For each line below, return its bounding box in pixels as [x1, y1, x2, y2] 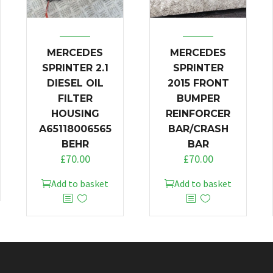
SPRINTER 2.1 [41, 62, 108, 74]
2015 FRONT [167, 77, 229, 89]
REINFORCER [166, 107, 230, 119]
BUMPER [176, 92, 220, 104]
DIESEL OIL [46, 77, 104, 89]
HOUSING [51, 107, 99, 119]
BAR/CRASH [168, 122, 229, 135]
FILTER [57, 92, 93, 104]
